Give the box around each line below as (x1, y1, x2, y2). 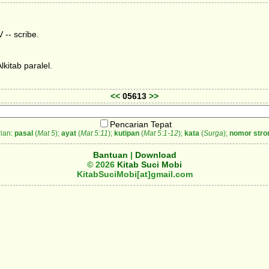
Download (134, 150, 177, 160)
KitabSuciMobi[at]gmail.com (76, 169, 193, 180)
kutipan (113, 129, 139, 138)
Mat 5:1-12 (143, 129, 178, 138)
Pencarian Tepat (109, 119, 172, 130)
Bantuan (92, 150, 128, 160)
